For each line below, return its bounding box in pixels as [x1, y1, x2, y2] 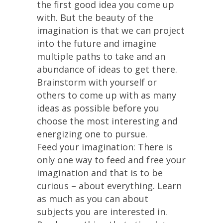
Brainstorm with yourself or [37, 76, 157, 88]
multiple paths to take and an [37, 50, 165, 62]
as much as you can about [37, 193, 148, 205]
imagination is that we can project [37, 24, 185, 36]
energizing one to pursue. [37, 128, 147, 140]
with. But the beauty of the [37, 11, 153, 23]
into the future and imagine [37, 37, 156, 49]
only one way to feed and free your [37, 154, 186, 166]
